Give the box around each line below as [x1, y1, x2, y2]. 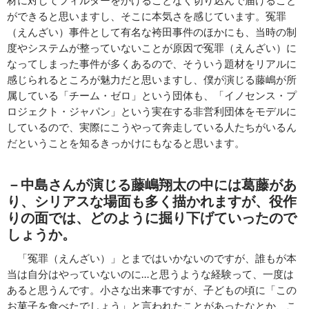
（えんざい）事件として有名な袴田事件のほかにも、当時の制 [7, 25, 297, 38]
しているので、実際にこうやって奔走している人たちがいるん [7, 120, 297, 133]
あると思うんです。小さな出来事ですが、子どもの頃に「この [7, 283, 297, 296]
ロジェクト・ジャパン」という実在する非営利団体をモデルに [7, 104, 297, 117]
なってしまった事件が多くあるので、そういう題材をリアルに [7, 57, 297, 70]
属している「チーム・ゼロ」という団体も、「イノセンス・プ [7, 88, 297, 101]
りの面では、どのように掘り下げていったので [7, 208, 297, 226]
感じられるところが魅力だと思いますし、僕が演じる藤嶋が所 [7, 72, 297, 86]
